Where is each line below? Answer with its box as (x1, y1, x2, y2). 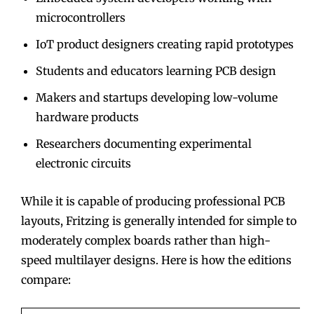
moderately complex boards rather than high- (21, 233, 271, 247)
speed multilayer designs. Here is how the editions (21, 252, 292, 267)
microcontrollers (36, 10, 125, 25)
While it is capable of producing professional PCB (21, 193, 285, 208)
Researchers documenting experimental (36, 136, 252, 151)
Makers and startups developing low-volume (36, 90, 278, 104)
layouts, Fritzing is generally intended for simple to (21, 213, 296, 228)
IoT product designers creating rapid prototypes (36, 36, 294, 51)
